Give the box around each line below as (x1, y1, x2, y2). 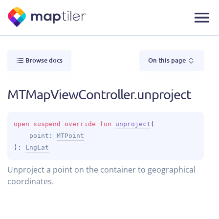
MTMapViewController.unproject (7, 86, 191, 102)
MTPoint (57, 131, 84, 139)
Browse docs (25, 55, 63, 65)
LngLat (25, 143, 49, 151)
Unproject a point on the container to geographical (7, 164, 196, 175)
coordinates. (7, 175, 54, 187)
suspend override (33, 120, 100, 128)
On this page (148, 55, 187, 65)
